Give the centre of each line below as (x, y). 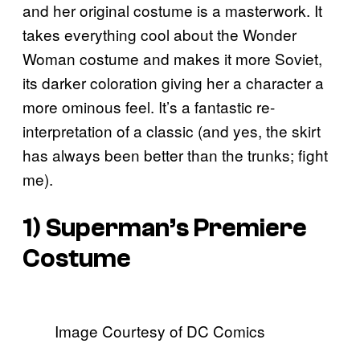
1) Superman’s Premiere (165, 228)
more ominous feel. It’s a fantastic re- (149, 107)
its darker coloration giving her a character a (173, 83)
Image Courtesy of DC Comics (160, 331)
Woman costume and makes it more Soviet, (172, 59)
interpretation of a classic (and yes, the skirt (172, 131)
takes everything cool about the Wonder (160, 35)
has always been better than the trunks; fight (175, 155)
